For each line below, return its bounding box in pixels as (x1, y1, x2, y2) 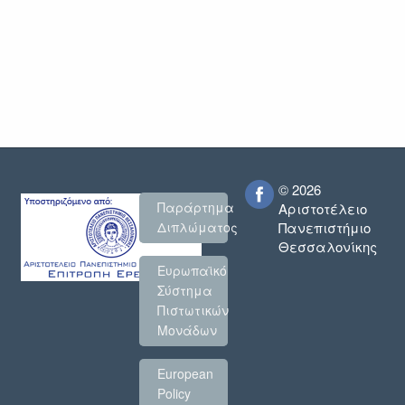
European (156, 364, 213, 383)
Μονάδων (156, 321, 217, 340)
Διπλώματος (156, 218, 238, 237)
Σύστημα (156, 281, 212, 300)
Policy (156, 384, 191, 403)
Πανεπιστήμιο (278, 217, 371, 237)
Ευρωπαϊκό (156, 261, 227, 280)
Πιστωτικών (156, 301, 229, 320)
